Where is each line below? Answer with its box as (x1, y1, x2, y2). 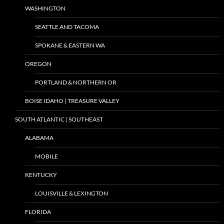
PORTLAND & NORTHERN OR (35, 78, 116, 86)
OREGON (25, 59, 51, 67)
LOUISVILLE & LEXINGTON (35, 189, 108, 197)
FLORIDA (25, 207, 51, 215)
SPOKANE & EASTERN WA (35, 41, 105, 49)
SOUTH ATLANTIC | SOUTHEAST (15, 115, 103, 123)
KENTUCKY (25, 170, 57, 178)
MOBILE (35, 152, 58, 160)
